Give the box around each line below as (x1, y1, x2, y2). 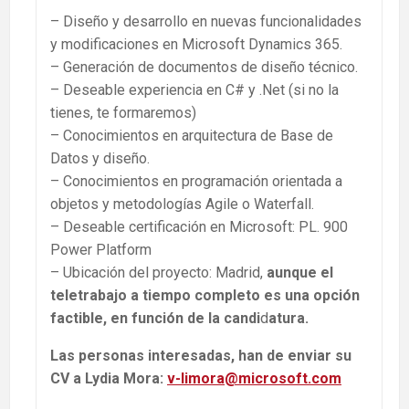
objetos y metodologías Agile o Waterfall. (50, 194, 314, 213)
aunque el (267, 263, 333, 281)
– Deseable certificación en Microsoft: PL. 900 (50, 217, 348, 236)
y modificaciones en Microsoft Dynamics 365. (50, 35, 342, 53)
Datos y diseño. (50, 149, 150, 167)
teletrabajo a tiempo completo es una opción (50, 286, 360, 304)
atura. (268, 309, 309, 327)
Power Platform (50, 240, 152, 258)
